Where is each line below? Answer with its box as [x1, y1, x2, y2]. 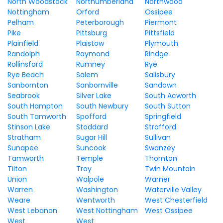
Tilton [7, 164, 27, 174]
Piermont [144, 17, 177, 27]
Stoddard [76, 122, 108, 132]
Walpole [76, 174, 104, 184]
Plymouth [144, 38, 178, 48]
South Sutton [144, 101, 191, 111]
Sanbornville [76, 80, 118, 90]
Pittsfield [144, 28, 175, 38]
